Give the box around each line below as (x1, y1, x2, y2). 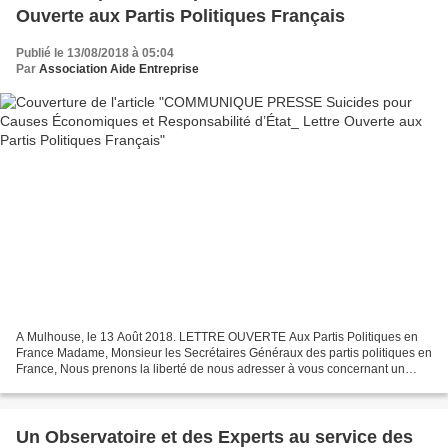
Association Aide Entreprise (39, 62, 199, 77)
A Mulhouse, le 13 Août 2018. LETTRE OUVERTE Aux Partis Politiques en (16, 329, 418, 344)
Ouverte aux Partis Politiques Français (16, 6, 345, 27)
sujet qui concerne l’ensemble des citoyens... (16, 377, 259, 392)
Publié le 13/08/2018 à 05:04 (16, 46, 174, 61)
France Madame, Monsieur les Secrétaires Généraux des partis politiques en (16, 345, 432, 360)
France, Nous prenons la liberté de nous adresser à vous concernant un (16, 361, 405, 376)
